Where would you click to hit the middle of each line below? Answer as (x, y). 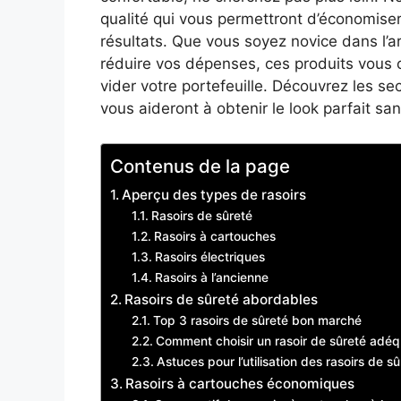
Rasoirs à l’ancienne (211, 277)
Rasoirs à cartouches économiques (240, 383)
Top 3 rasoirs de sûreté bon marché (257, 320)
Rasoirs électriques (209, 256)
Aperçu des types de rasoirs (214, 194)
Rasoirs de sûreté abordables (222, 299)
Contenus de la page (200, 166)
